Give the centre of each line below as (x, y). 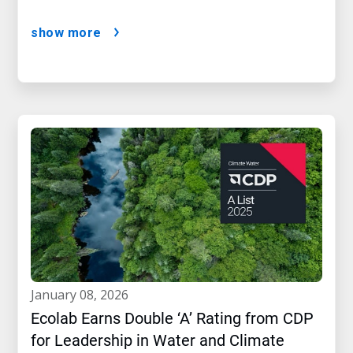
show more (66, 33)
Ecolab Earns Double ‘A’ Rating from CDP (172, 319)
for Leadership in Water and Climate (158, 341)
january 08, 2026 (82, 295)
